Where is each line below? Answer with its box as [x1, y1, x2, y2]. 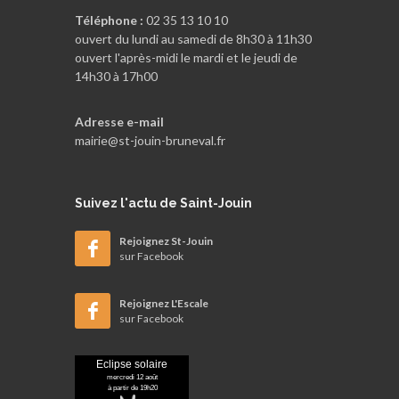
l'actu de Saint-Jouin [118, 196, 252, 211]
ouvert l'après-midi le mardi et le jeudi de [75, 50, 297, 66]
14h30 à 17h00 [75, 69, 158, 85]
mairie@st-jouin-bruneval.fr [75, 133, 225, 149]
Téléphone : [75, 12, 143, 28]
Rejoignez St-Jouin [119, 234, 213, 248]
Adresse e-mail [75, 114, 164, 130]
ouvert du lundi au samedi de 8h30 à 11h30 [75, 31, 312, 47]
